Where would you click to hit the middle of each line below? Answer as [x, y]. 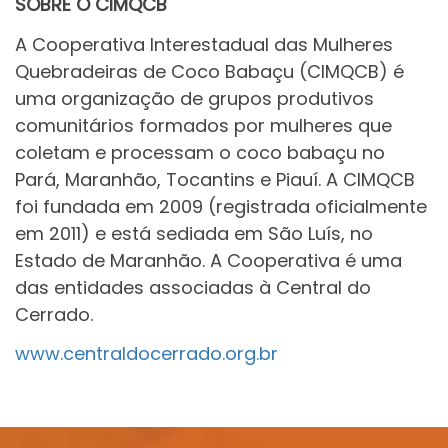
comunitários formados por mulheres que [203, 125]
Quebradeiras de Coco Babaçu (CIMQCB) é [209, 71]
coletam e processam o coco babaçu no [200, 152]
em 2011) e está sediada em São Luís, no [194, 233]
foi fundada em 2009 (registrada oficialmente [221, 206]
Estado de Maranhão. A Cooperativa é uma [208, 260]
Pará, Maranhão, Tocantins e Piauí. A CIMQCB [215, 179]
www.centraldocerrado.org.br [146, 354]
